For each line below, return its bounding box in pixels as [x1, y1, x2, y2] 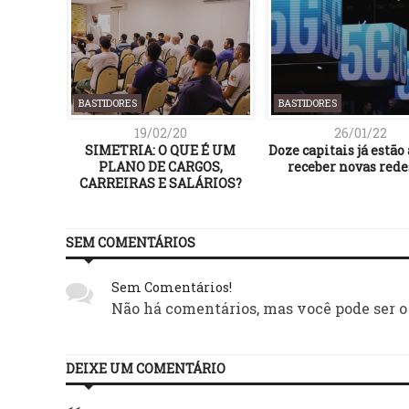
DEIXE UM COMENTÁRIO [66, 359, 225, 377]
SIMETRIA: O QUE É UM [85, 141, 236, 159]
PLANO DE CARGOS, [98, 157, 223, 175]
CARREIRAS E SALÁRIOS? [79, 173, 242, 192]
